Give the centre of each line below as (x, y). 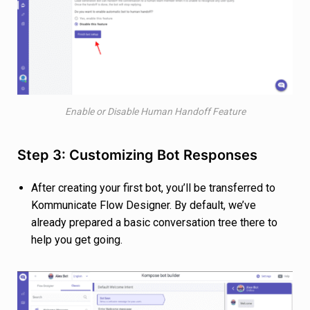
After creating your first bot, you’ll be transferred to (153, 188)
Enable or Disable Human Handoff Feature (155, 112)
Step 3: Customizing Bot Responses (137, 155)
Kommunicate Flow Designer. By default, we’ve (144, 206)
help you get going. (77, 240)
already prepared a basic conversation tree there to (154, 223)
